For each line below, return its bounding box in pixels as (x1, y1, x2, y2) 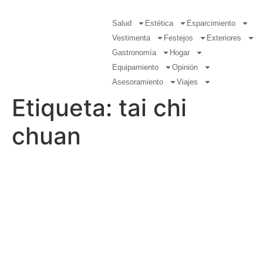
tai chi (119, 93, 187, 122)
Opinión (172, 63, 198, 72)
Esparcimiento (187, 19, 236, 28)
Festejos (164, 33, 194, 42)
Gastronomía (112, 48, 157, 57)
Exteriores (207, 33, 242, 42)
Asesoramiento (112, 77, 164, 86)
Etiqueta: (12, 93, 119, 122)
